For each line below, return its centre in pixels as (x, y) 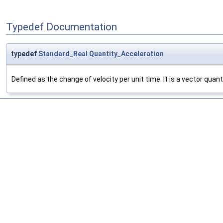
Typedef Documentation (61, 27)
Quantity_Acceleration (126, 54)
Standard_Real (63, 54)
